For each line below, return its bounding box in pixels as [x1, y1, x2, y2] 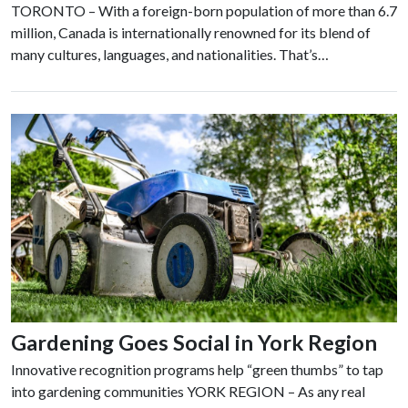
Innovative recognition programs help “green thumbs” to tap [11, 361, 383, 379]
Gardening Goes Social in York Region [11, 330, 377, 356]
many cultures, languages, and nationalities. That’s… [11, 45, 329, 63]
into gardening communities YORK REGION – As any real [11, 382, 365, 401]
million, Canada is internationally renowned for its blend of [11, 23, 371, 41]
